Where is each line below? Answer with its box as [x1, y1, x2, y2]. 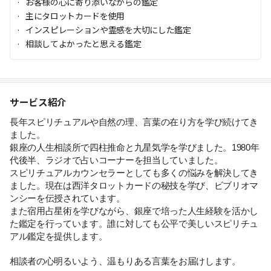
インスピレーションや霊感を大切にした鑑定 [25, 24, 191, 36]
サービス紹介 [10, 95, 67, 109]
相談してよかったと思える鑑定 [25, 38, 142, 50]
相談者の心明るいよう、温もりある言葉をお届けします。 [10, 256, 241, 266]
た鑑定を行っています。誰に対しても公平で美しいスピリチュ [10, 219, 259, 229]
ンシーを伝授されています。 [10, 194, 125, 203]
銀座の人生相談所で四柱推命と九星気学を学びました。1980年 [10, 143, 260, 152]
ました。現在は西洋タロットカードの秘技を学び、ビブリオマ [10, 181, 259, 191]
